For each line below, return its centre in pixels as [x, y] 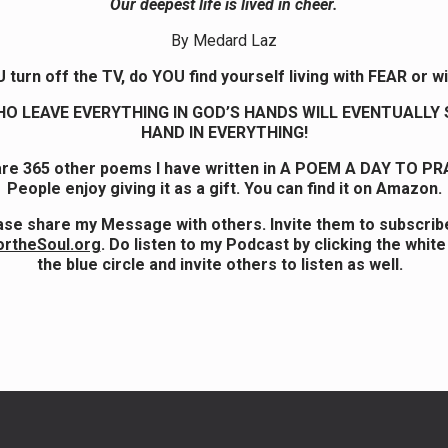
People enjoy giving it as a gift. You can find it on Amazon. [224, 188]
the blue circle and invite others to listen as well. [224, 264]
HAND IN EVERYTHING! [224, 132]
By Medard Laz [224, 40]
